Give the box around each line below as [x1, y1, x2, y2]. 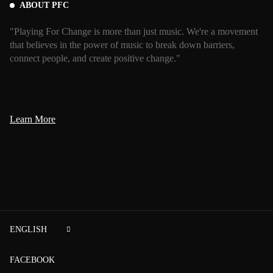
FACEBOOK [10, 255, 55, 265]
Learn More [10, 113, 55, 124]
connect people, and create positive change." [10, 52, 183, 63]
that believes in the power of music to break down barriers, [10, 39, 235, 50]
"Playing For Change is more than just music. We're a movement [10, 26, 258, 37]
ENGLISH [10, 224, 47, 234]
